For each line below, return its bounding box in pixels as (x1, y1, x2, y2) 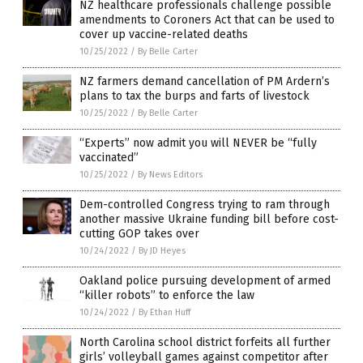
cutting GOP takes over (79, 227, 199, 241)
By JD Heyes (139, 246, 186, 257)
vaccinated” (79, 151, 139, 165)
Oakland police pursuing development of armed (79, 274, 331, 288)
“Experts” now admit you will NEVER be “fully (79, 136, 317, 151)
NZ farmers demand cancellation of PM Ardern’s (79, 75, 330, 89)
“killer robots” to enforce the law (79, 288, 254, 303)
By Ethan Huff (139, 307, 190, 318)
